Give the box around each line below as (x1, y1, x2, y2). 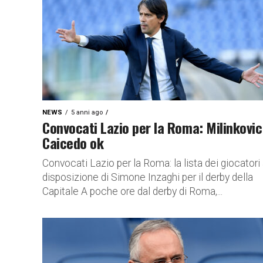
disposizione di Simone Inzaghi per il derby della (42, 171, 253, 183)
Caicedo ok (42, 132, 104, 153)
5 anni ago (71, 109, 103, 116)
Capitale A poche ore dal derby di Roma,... (42, 186, 222, 197)
